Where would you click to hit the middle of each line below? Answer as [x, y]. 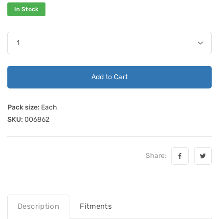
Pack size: [23, 107]
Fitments [96, 206]
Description [39, 206]
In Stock [27, 9]
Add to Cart [109, 77]
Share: [158, 155]
